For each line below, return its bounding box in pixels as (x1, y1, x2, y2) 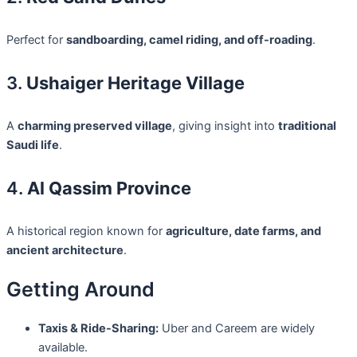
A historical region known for (6, 224, 166, 239)
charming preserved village (18, 118, 172, 133)
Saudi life (6, 137, 59, 152)
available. (38, 339, 88, 355)
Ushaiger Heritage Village (26, 72, 245, 93)
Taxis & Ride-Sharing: (38, 320, 159, 335)
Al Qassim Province (27, 177, 191, 198)
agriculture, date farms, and (166, 224, 321, 239)
